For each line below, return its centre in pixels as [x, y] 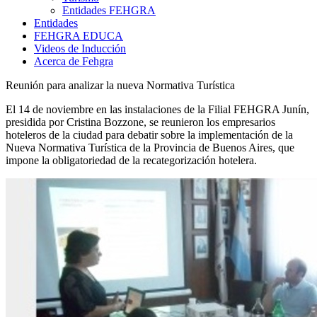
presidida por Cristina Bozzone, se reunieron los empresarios [140, 122]
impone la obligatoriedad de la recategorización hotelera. [131, 161]
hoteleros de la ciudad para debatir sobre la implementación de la [149, 135]
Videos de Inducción [80, 49]
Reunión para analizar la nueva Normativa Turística [120, 86]
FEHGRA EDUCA [79, 36]
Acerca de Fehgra [74, 62]
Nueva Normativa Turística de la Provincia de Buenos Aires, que [150, 148]
